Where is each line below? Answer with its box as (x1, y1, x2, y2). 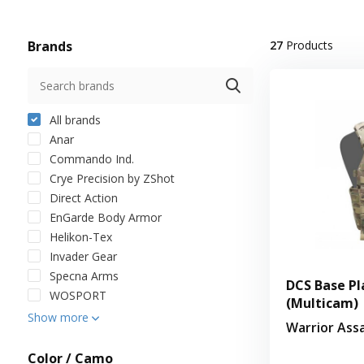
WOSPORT (45, 287, 106, 303)
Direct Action (45, 189, 118, 206)
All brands (45, 111, 101, 128)
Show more (27, 309, 92, 325)
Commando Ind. (45, 150, 134, 167)
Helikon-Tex (45, 228, 112, 245)
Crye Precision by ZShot (45, 170, 175, 186)
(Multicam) (285, 293, 358, 312)
